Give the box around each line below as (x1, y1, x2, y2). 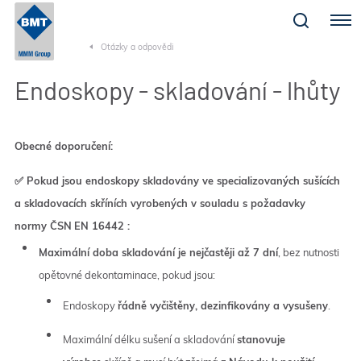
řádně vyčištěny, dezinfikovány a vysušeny (117, 299, 328, 312)
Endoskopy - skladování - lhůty (14, 75, 340, 105)
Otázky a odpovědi (101, 42, 174, 52)
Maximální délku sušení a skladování (62, 333, 237, 346)
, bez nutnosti (277, 246, 339, 259)
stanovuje (236, 333, 285, 346)
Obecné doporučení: (14, 139, 113, 152)
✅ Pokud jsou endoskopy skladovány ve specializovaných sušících (14, 174, 340, 187)
